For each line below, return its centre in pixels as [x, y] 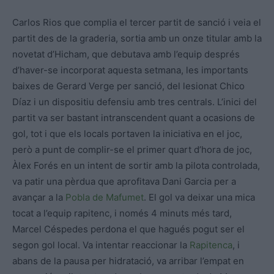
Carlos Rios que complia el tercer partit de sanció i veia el [137, 23]
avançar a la [39, 198]
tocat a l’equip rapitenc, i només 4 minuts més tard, [122, 213]
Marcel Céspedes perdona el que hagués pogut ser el [128, 229]
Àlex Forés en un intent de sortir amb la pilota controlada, [136, 166]
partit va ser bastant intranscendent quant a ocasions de [134, 118]
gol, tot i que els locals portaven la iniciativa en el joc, [127, 134]
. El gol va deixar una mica [199, 198]
